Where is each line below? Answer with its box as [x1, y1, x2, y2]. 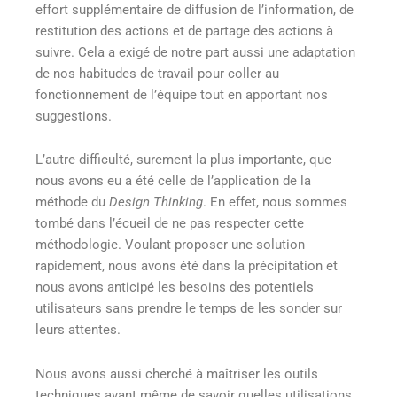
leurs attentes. [35, 322, 121, 339]
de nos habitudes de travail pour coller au [35, 65, 279, 82]
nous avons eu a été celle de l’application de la [35, 173, 311, 190]
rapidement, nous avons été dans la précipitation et [35, 258, 338, 275]
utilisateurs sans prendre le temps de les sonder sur [35, 300, 342, 317]
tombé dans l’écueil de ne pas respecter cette [35, 215, 304, 232]
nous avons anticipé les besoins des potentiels [35, 279, 314, 296]
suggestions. [35, 107, 112, 124]
